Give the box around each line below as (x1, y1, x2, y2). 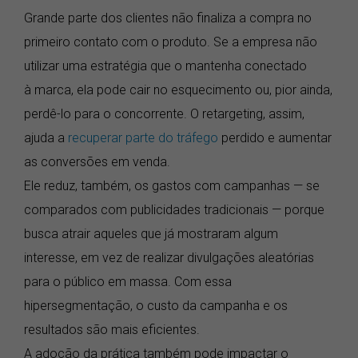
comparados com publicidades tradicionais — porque (24, 201, 324, 217)
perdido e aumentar (218, 129, 332, 145)
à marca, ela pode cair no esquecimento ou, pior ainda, (24, 82, 332, 97)
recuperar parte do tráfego (68, 129, 218, 145)
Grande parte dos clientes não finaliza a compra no (24, 10, 312, 26)
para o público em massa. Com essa (24, 273, 232, 289)
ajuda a (24, 129, 68, 145)
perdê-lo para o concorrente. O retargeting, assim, (24, 105, 304, 121)
